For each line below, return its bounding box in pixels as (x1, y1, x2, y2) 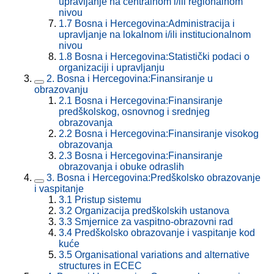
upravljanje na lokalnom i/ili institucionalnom (59, 29, 251, 40)
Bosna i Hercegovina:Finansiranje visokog (75, 128, 259, 139)
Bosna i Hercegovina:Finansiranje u (57, 73, 213, 84)
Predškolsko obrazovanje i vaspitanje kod (75, 228, 255, 239)
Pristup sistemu (75, 194, 141, 206)
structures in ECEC (59, 261, 142, 272)
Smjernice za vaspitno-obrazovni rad (75, 217, 233, 228)
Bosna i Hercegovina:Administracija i (75, 18, 235, 29)
